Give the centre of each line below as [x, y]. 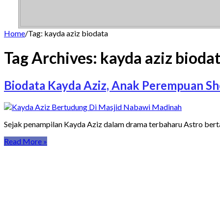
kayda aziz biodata [76, 33]
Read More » [26, 141]
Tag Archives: [52, 58]
